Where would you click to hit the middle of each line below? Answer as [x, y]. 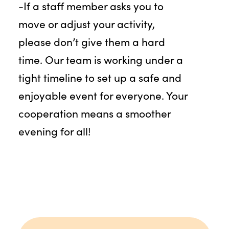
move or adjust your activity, [86, 24]
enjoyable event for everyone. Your [103, 96]
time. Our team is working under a [100, 60]
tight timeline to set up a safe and [100, 78]
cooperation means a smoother [94, 113]
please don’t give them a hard [91, 42]
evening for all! [54, 131]
